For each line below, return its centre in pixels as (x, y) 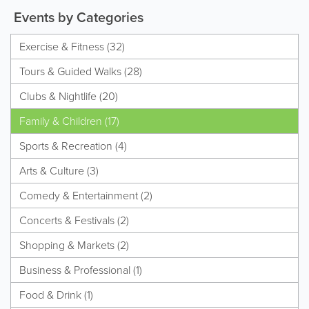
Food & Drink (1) (56, 295)
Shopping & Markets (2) (74, 245)
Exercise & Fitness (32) (72, 46)
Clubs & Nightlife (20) (69, 96)
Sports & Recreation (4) (73, 146)
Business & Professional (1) (81, 270)
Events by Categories (77, 17)
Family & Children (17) (69, 121)
